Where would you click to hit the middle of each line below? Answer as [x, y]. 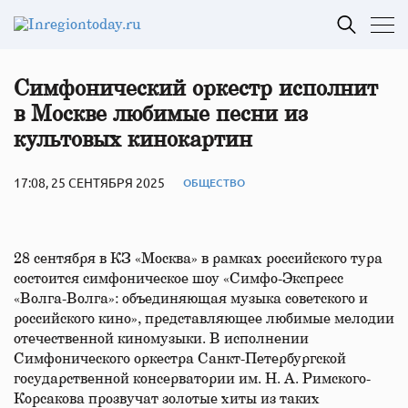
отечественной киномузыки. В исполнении [161, 339]
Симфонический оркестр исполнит [196, 89]
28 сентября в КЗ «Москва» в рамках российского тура [198, 259]
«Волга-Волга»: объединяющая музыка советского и [191, 299]
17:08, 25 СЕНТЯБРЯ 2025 [89, 182]
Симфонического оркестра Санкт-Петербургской [180, 359]
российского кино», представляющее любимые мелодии [204, 319]
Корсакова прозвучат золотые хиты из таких [167, 399]
